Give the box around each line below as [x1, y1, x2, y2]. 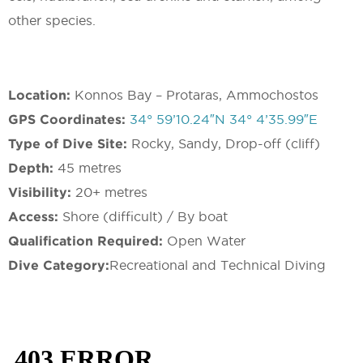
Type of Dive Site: [8, 136, 131, 152]
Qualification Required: [8, 233, 167, 249]
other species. [8, 13, 96, 28]
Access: [8, 209, 62, 224]
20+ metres [75, 185, 147, 200]
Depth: [8, 160, 58, 176]
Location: [8, 88, 75, 103]
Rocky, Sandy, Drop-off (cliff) [131, 136, 320, 152]
